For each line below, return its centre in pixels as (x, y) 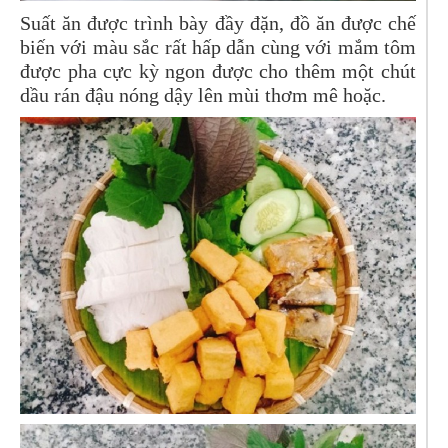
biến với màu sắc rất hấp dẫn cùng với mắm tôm (218, 46)
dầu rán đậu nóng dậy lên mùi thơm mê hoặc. (203, 94)
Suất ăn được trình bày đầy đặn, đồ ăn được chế (218, 22)
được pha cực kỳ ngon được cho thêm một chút (218, 70)
